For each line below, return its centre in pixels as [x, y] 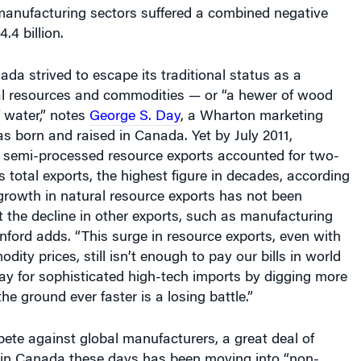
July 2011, [263, 124]
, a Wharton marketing [251, 104]
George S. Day [135, 104]
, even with [306, 224]
